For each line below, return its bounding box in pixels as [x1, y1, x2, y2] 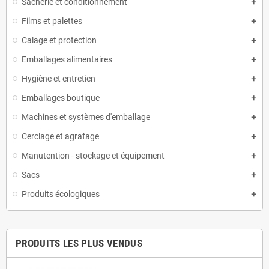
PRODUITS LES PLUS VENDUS [16, 237, 143, 249]
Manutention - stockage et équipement [22, 151, 165, 160]
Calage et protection [22, 35, 97, 45]
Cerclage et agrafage [22, 131, 99, 141]
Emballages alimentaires [22, 55, 112, 64]
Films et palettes [22, 16, 82, 26]
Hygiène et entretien [22, 74, 95, 83]
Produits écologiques [22, 189, 100, 199]
